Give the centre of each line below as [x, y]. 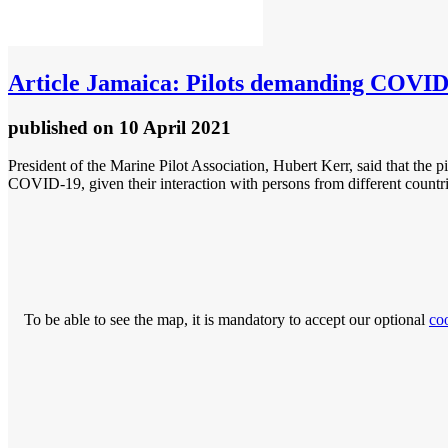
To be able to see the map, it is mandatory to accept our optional [226, 320]
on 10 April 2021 [162, 127]
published [50, 127]
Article [44, 82]
